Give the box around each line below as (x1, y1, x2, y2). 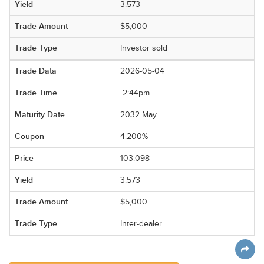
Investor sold (120, 44, 168, 53)
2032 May (120, 110, 157, 120)
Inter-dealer (120, 219, 163, 229)
